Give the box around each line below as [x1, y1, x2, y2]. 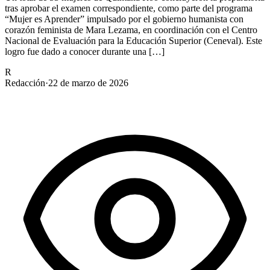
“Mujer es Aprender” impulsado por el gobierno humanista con [5, 13, 243, 24]
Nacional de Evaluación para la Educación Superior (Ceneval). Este [5, 35, 262, 46]
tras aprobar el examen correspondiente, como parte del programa [5, 2, 253, 13]
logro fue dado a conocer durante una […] [5, 46, 165, 57]
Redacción [5, 77, 45, 88]
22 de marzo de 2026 [48, 77, 128, 88]
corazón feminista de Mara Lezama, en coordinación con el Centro [5, 24, 257, 35]
